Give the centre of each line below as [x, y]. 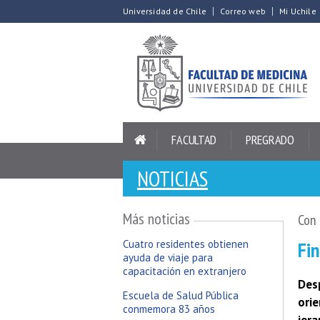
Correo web [243, 11]
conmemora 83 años [169, 309]
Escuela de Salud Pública [181, 295]
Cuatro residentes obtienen [186, 244]
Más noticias [156, 219]
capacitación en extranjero [185, 271]
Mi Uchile [298, 11]
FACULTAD [194, 140]
